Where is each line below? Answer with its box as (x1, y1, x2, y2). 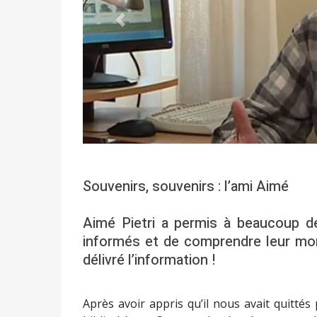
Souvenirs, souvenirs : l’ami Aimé (83, 176, 289, 197)
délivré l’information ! (83, 250, 215, 270)
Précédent (119, 19, 173, 35)
